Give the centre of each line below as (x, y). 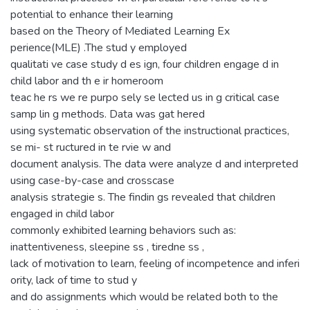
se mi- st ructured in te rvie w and (91, 147)
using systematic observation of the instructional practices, (150, 130)
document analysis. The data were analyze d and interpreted (154, 164)
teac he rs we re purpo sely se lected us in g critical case (145, 97)
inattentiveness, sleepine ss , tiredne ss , (107, 247)
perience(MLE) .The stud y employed (99, 47)
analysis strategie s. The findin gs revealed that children (143, 197)
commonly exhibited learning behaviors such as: (123, 230)
